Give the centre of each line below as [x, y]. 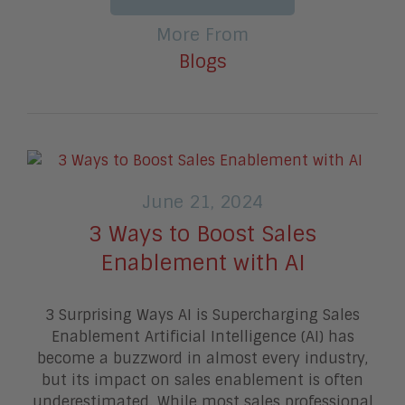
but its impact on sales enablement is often [202, 381]
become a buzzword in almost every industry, [202, 359]
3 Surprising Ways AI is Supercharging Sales [202, 316]
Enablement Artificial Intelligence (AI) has [202, 337]
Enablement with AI [202, 263]
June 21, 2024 [202, 202]
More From [202, 35]
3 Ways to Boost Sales [202, 234]
